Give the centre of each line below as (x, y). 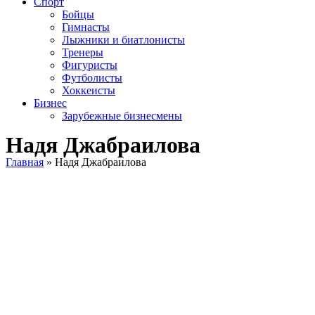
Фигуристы (90, 65)
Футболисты (92, 78)
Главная (25, 162)
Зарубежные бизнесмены (122, 116)
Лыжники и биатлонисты (123, 40)
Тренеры (83, 52)
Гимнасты (86, 27)
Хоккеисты (89, 90)
